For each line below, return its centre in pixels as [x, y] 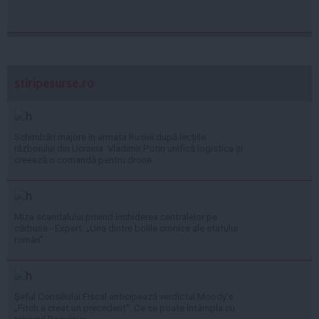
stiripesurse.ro [54, 83]
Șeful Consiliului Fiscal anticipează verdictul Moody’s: [125, 296]
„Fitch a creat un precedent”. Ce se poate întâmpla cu [125, 308]
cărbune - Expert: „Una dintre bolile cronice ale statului [126, 228]
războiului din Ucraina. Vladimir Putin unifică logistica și [129, 148]
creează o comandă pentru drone [83, 159]
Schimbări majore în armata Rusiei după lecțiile [110, 137]
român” [29, 239]
